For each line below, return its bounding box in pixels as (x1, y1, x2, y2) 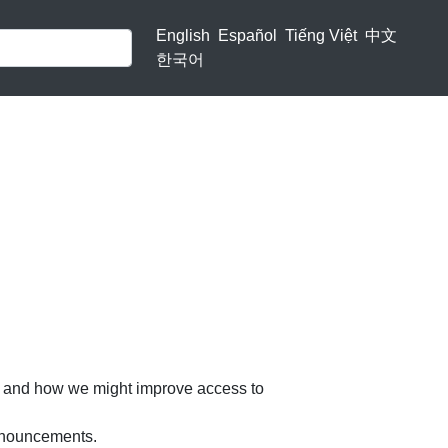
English (155, 27, 210, 44)
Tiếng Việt (284, 27, 357, 44)
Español (217, 27, 277, 44)
